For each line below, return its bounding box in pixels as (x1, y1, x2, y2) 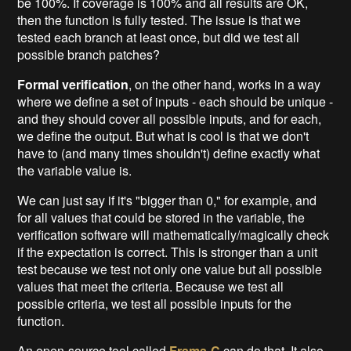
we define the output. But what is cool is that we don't (17, 126, 309, 145)
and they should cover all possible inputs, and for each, (17, 109, 322, 128)
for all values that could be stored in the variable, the (17, 208, 306, 226)
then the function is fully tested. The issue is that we (17, 10, 302, 29)
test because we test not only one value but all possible (17, 259, 323, 278)
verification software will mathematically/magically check (17, 225, 330, 244)
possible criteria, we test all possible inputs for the (17, 294, 292, 313)
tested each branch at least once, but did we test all (17, 27, 300, 46)
